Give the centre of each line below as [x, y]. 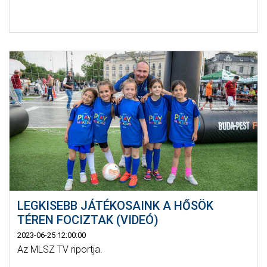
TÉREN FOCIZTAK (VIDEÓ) [88, 220]
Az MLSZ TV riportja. [60, 249]
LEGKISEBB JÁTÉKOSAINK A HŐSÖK [115, 205]
